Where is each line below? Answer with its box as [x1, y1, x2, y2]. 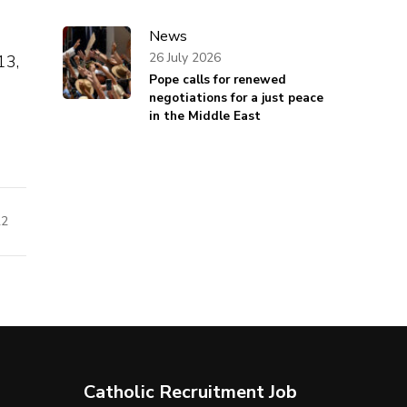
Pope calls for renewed [148, 71, 286, 89]
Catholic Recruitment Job [83, 380, 297, 404]
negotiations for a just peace [148, 89, 323, 107]
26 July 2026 [148, 48, 221, 66]
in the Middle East [148, 107, 261, 125]
